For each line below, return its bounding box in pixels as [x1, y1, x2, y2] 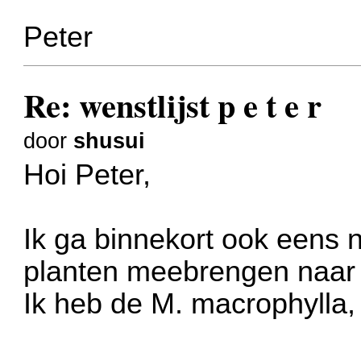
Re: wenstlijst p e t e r [23, 81, 322, 129]
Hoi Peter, [23, 159, 151, 192]
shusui [73, 128, 146, 153]
